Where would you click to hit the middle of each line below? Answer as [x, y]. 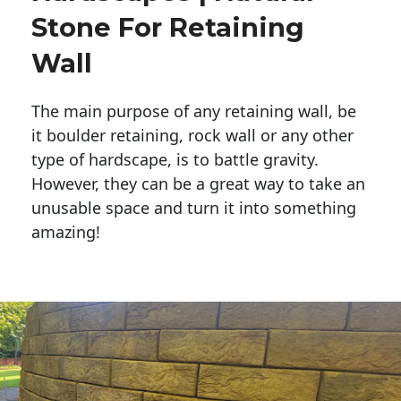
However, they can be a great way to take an [198, 184]
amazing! [66, 232]
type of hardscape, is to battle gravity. [177, 160]
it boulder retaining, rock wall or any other [192, 136]
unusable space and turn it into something [194, 208]
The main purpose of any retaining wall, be [194, 111]
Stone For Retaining [168, 28]
